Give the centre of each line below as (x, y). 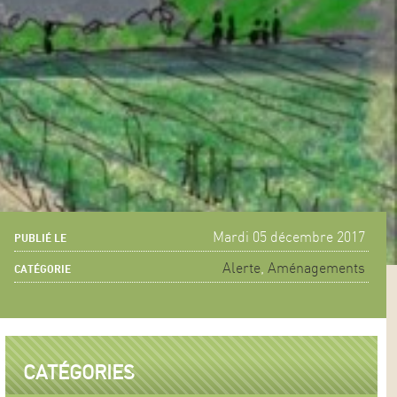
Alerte (241, 269)
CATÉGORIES (79, 374)
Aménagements (316, 269)
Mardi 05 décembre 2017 (288, 238)
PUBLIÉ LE (40, 239)
